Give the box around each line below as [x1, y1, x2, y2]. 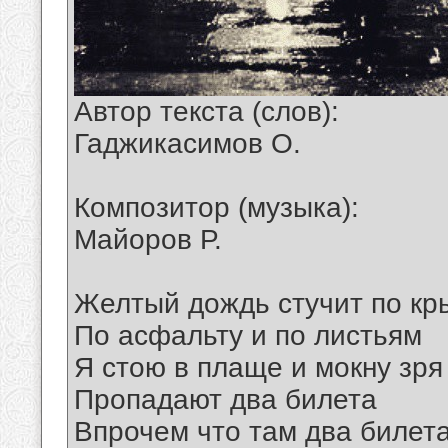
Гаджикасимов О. [74, 128, 301, 160]
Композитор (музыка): [74, 192, 359, 224]
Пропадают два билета [74, 384, 377, 416]
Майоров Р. [74, 224, 222, 256]
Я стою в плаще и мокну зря [74, 352, 443, 384]
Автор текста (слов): [74, 96, 339, 128]
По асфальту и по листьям [74, 320, 422, 352]
